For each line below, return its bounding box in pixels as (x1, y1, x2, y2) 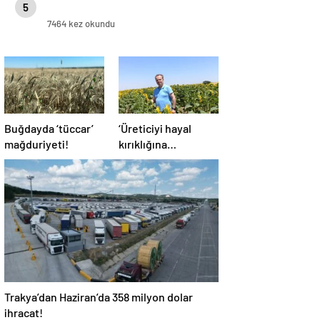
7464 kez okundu (47, 18, 115, 29)
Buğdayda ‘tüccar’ (4, 121, 94, 135)
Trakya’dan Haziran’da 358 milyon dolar (4, 290, 193, 304)
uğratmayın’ (119, 153, 178, 166)
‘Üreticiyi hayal (119, 121, 191, 135)
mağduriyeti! (4, 137, 69, 151)
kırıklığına (119, 137, 167, 151)
